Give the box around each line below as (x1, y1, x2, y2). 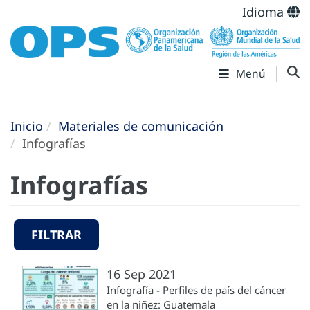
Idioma (242, 3, 287, 20)
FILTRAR (31, 226, 82, 244)
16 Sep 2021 (107, 266, 176, 283)
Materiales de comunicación (58, 118, 224, 135)
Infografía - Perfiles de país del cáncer (107, 283, 286, 298)
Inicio (10, 118, 43, 135)
